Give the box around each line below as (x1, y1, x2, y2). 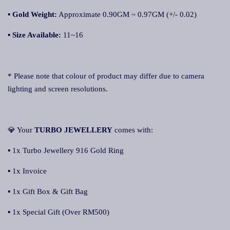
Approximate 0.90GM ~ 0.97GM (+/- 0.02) (57, 10, 197, 18)
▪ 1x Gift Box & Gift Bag (8, 187, 88, 196)
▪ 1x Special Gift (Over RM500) (8, 208, 109, 216)
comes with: (112, 126, 153, 134)
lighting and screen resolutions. (8, 85, 108, 93)
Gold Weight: (12, 10, 57, 18)
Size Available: (12, 31, 61, 39)
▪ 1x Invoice (8, 167, 47, 175)
